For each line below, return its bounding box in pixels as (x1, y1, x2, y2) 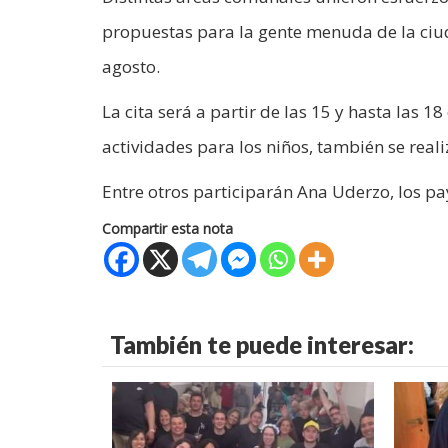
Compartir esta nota (102, 218, 233, 238)
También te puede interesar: (110, 329, 414, 359)
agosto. (102, 54, 160, 78)
